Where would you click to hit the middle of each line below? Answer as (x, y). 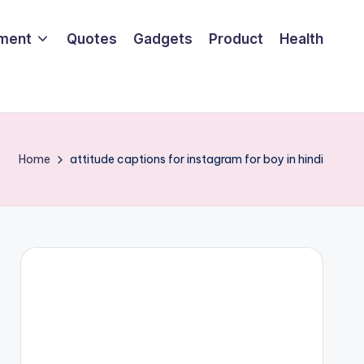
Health (301, 39)
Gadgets (163, 39)
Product (236, 39)
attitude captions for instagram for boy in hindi (197, 159)
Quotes (92, 39)
